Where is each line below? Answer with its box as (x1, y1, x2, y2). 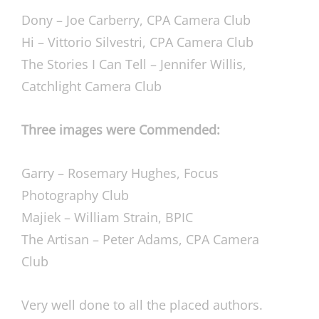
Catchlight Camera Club (21, 78, 162, 95)
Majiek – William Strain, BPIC (21, 209, 193, 226)
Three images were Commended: (21, 121, 220, 138)
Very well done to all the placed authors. (21, 296, 263, 313)
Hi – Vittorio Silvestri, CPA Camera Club (21, 33, 253, 51)
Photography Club (21, 187, 129, 204)
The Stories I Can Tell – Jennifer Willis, (21, 56, 246, 73)
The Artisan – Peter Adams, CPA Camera (21, 231, 259, 248)
